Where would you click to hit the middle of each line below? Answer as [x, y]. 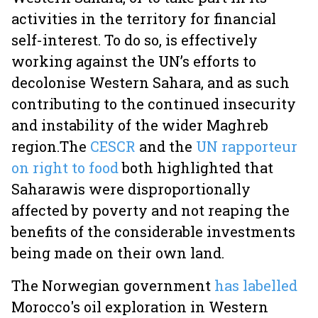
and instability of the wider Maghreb [140, 125]
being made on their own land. [118, 253]
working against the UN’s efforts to [134, 61]
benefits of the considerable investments [153, 231]
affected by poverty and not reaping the [150, 210]
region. [35, 146]
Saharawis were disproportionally [131, 189]
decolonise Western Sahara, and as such [150, 82]
